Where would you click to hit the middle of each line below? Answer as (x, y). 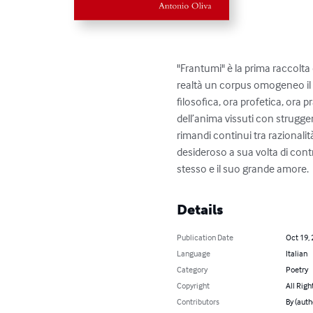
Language (194, 254)
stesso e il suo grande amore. (243, 169)
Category (192, 270)
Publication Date (205, 238)
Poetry (297, 270)
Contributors (198, 302)
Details (200, 210)
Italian (296, 254)
